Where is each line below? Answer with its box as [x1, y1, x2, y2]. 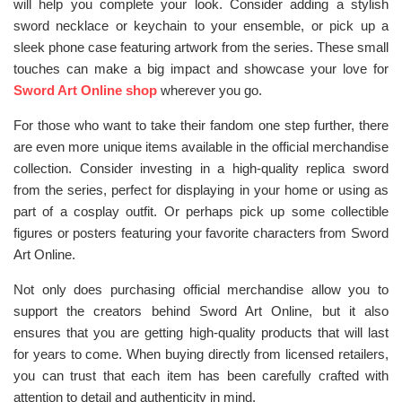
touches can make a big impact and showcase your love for [13, 61, 389, 76]
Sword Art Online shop [13, 83, 157, 98]
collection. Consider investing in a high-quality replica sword [13, 161, 389, 176]
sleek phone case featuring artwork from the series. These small [13, 39, 389, 55]
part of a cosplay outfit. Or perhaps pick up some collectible [13, 204, 389, 219]
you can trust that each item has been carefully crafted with [13, 368, 389, 383]
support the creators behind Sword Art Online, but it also [13, 303, 389, 319]
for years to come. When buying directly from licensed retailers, [13, 346, 389, 362]
